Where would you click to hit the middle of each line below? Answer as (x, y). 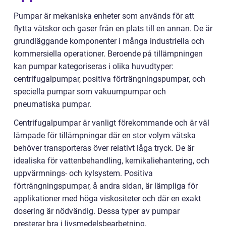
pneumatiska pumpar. (52, 104)
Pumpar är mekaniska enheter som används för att (104, 16)
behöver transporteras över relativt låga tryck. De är (104, 148)
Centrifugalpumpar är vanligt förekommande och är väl (111, 123)
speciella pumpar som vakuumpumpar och (90, 92)
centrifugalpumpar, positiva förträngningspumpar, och (109, 79)
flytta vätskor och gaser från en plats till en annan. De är (113, 29)
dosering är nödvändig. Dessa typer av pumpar (97, 211)
